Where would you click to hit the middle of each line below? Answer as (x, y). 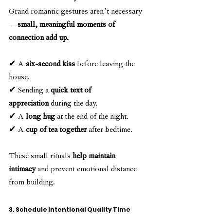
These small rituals (41, 157)
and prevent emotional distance (87, 170)
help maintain (95, 157)
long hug (40, 118)
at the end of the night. (92, 118)
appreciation (29, 104)
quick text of (72, 91)
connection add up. (39, 39)
